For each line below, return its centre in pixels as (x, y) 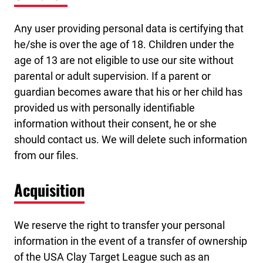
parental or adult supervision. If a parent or (112, 76)
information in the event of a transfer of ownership (131, 241)
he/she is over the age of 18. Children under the (124, 44)
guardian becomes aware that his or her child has (128, 92)
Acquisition (49, 190)
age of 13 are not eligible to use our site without (124, 60)
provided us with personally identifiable (104, 107)
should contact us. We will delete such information (131, 139)
